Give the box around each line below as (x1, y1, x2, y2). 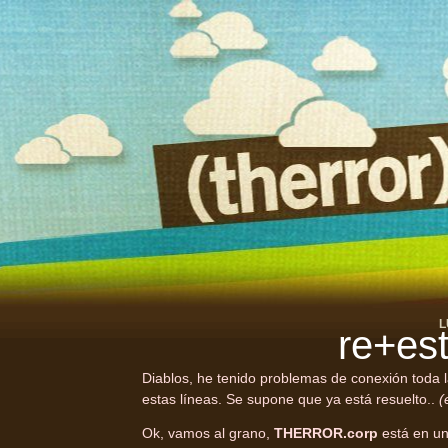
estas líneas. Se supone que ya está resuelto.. (142, 391, 439, 408)
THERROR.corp (274, 425, 378, 442)
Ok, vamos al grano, (142, 425, 274, 442)
